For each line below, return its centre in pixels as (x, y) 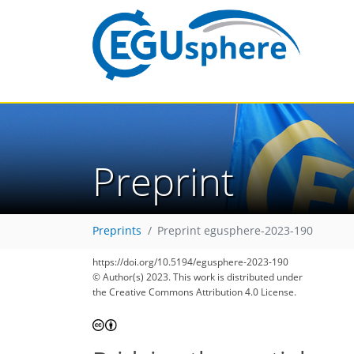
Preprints (117, 231)
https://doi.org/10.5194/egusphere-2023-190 (190, 262)
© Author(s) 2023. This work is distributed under (198, 277)
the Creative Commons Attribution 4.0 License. (194, 292)
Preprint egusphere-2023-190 (235, 231)
